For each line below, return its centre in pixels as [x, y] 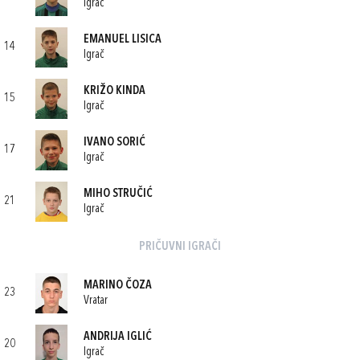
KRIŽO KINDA [115, 91]
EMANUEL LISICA [123, 39]
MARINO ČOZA [118, 285]
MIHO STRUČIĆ [118, 194]
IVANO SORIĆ [115, 142]
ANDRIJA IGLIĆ [118, 337]
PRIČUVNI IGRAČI [180, 247]
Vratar [96, 301]
